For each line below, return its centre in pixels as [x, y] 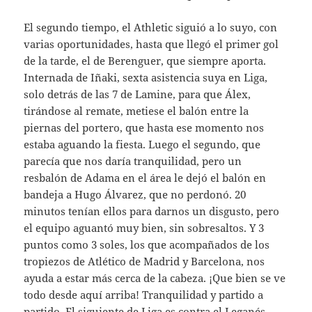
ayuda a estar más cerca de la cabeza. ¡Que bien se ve [155, 278]
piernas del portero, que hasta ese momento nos [144, 127]
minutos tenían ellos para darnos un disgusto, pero [152, 211]
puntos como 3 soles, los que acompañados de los [147, 244]
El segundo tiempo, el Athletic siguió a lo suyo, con [151, 27]
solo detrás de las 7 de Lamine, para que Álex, [138, 94]
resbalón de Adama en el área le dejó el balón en [145, 177]
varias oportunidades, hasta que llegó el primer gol [151, 44]
